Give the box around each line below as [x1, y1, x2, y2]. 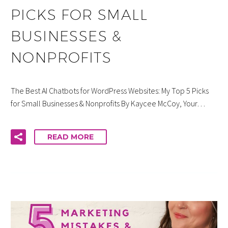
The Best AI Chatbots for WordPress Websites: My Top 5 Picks [11, 85, 209, 96]
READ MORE [47, 132, 94, 141]
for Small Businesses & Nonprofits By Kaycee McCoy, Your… [11, 98, 205, 109]
